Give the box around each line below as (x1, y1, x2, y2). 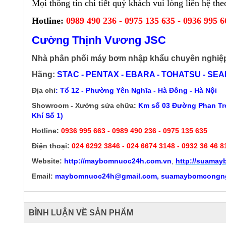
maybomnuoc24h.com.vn (85, 157, 172, 165)
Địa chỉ (32, 86, 55, 95)
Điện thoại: (32, 142, 70, 150)
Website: (32, 157, 62, 165)
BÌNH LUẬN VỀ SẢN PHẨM (29, 208, 133, 217)
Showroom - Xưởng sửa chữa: (32, 101, 136, 110)
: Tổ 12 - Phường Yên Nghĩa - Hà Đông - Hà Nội (55, 86, 217, 95)
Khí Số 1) (32, 111, 63, 120)
